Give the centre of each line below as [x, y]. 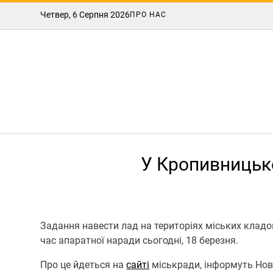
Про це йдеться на [83, 264]
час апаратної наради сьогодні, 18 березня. [140, 240]
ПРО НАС [148, 15]
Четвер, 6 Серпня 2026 [85, 15]
